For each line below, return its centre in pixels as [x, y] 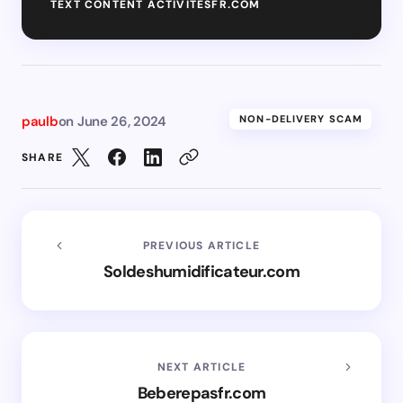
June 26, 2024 [122, 121]
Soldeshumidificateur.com [201, 271]
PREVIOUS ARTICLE [201, 245]
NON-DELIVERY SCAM [301, 118]
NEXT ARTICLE [201, 367]
